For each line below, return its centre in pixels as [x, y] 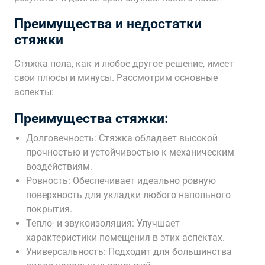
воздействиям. [59, 167]
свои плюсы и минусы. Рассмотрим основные [116, 78]
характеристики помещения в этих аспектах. [125, 237]
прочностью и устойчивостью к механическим [130, 152]
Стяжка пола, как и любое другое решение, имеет [124, 64]
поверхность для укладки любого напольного [128, 195]
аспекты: [34, 92]
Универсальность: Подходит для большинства [129, 252]
